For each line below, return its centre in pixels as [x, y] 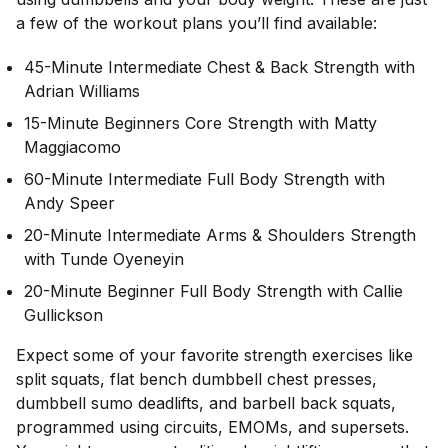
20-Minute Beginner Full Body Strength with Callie [213, 290]
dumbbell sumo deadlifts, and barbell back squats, [206, 402]
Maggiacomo [72, 146]
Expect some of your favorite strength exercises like [214, 354]
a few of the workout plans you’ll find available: [196, 22]
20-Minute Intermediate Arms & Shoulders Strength [220, 234]
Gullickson [63, 314]
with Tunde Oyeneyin [104, 258]
